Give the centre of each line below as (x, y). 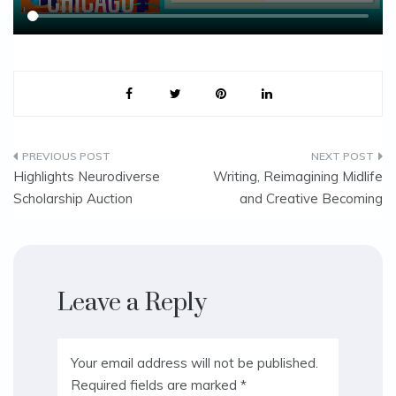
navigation (72, 217)
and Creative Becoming (311, 198)
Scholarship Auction (73, 198)
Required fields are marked (156, 385)
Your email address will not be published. (194, 362)
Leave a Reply (132, 302)
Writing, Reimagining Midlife (298, 176)
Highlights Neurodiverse (87, 176)
